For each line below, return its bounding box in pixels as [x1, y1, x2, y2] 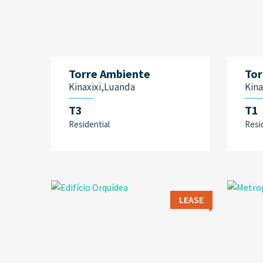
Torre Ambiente [69, 66, 150, 81]
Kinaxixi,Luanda [69, 80, 135, 93]
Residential [69, 119, 110, 130]
